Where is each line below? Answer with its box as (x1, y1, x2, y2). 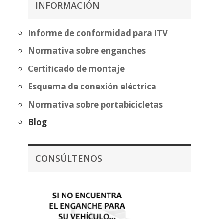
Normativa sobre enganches (27, 45, 146, 57)
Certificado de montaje (27, 63, 125, 74)
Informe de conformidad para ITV (27, 27, 168, 39)
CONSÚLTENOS (35, 153, 102, 165)
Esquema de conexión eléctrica (27, 81, 156, 92)
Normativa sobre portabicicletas (27, 98, 163, 110)
